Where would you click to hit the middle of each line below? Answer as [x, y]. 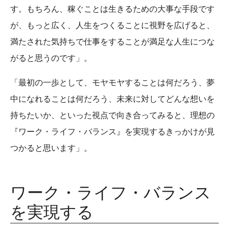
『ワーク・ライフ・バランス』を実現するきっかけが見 [112, 131]
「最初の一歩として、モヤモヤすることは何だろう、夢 [112, 82]
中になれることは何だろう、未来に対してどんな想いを [112, 98]
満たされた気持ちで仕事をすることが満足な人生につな [112, 41]
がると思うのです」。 [51, 58]
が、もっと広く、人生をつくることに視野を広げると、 [112, 25]
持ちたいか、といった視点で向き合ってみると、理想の [112, 115]
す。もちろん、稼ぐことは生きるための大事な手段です [112, 8]
